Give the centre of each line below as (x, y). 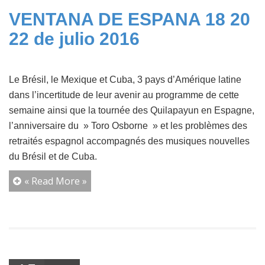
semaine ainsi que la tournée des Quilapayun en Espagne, (132, 111)
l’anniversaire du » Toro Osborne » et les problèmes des (128, 126)
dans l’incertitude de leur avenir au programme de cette (124, 95)
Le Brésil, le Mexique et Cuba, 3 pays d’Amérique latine (125, 80)
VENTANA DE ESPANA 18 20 (130, 20)
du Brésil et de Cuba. (53, 157)
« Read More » (56, 181)
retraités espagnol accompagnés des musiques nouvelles (129, 141)
